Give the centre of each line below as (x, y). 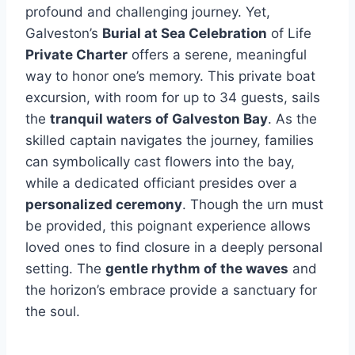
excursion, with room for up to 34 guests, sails (173, 97)
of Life (289, 33)
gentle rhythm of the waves (197, 269)
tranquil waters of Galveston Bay (159, 119)
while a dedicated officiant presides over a (161, 183)
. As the (292, 119)
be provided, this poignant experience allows (168, 226)
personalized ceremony (104, 204)
